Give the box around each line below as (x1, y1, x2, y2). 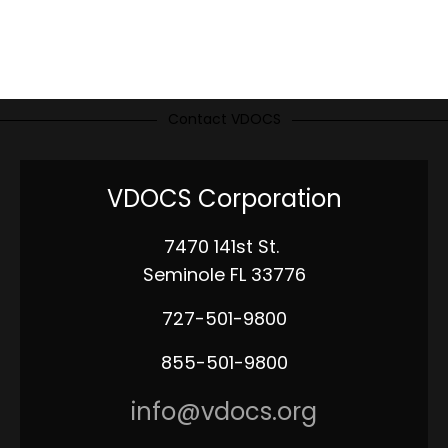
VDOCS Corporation (106, 182, 342, 215)
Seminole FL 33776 (142, 262, 306, 287)
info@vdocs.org (131, 395, 317, 428)
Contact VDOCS (167, 109, 281, 129)
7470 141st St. (164, 234, 284, 259)
